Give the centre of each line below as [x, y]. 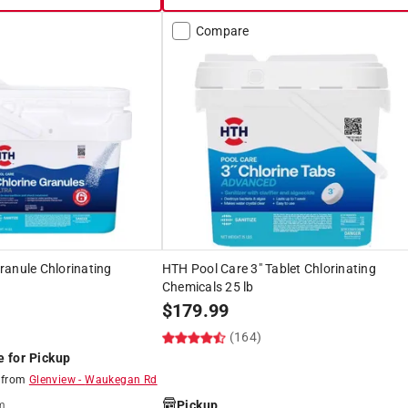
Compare [222, 31]
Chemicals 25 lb [208, 286]
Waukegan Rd [121, 379]
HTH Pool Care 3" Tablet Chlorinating [269, 268]
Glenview [52, 379]
